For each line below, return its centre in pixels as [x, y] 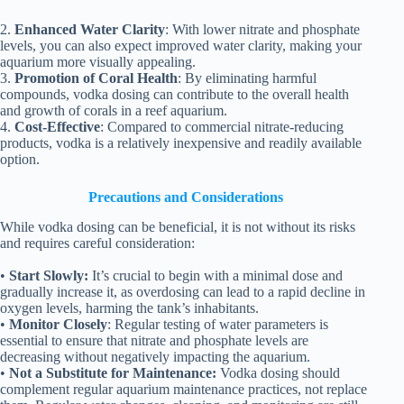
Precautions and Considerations [186, 197]
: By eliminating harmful [247, 78]
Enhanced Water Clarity [90, 30]
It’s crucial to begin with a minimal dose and [216, 276]
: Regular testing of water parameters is [218, 325]
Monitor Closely [58, 325]
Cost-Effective [57, 127]
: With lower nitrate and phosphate [262, 30]
